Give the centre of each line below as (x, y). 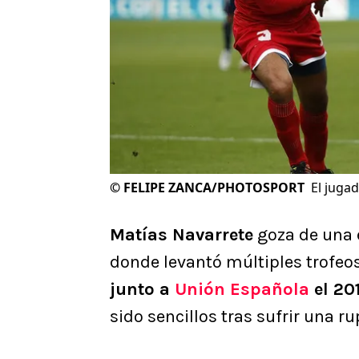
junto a (142, 290)
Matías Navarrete (182, 235)
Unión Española (242, 290)
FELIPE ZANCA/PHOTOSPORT (214, 188)
